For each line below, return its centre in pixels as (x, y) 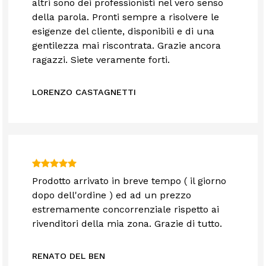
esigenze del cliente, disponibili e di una (123, 31)
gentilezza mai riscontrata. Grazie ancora (127, 46)
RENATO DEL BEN (69, 256)
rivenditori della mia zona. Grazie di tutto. (127, 224)
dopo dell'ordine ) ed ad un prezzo (112, 195)
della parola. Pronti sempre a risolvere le (126, 17)
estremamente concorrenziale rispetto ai (126, 210)
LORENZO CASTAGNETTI (84, 92)
